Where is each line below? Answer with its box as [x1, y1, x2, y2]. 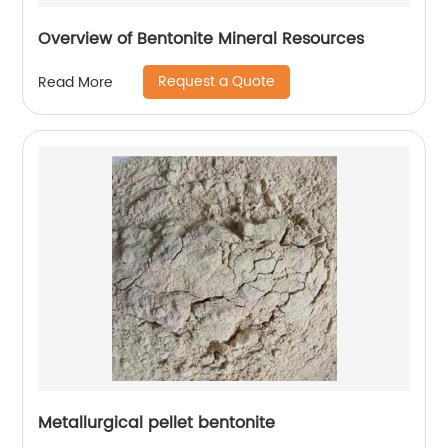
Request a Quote [158, 70, 276, 93]
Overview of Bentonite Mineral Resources [38, 26, 365, 52]
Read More [38, 70, 114, 94]
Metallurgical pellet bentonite [38, 410, 276, 436]
